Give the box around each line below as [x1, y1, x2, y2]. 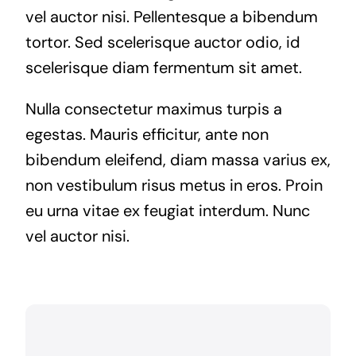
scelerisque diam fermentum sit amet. [25, 56, 302, 78]
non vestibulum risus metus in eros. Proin [25, 174, 323, 195]
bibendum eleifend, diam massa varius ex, [25, 149, 331, 170]
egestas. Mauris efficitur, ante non [25, 123, 269, 145]
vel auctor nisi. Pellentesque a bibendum [25, 6, 318, 27]
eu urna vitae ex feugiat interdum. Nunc [25, 199, 310, 221]
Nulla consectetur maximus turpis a [25, 98, 282, 119]
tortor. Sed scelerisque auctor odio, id [25, 31, 300, 52]
